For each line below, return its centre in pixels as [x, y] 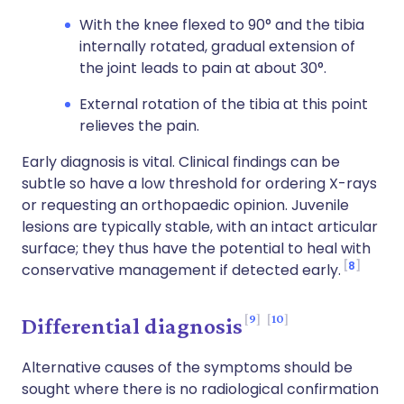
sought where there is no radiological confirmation [200, 389]
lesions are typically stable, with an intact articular [200, 227]
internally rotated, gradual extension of [217, 46]
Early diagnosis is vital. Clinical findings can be [181, 162]
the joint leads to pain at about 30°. [203, 68]
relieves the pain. [139, 126]
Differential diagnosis [132, 326]
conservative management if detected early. [181, 270]
